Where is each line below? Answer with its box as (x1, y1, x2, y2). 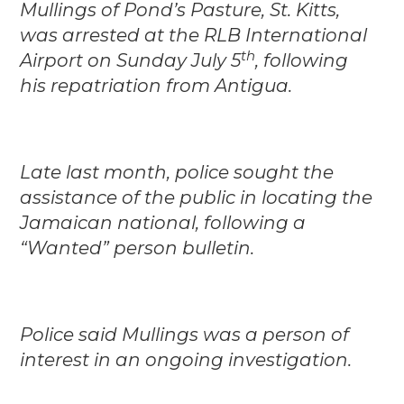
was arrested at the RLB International (20, 24, 368, 46)
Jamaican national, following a (20, 212, 307, 234)
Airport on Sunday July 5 (20, 50, 242, 71)
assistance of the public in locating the (20, 187, 373, 208)
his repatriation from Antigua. (20, 75, 293, 96)
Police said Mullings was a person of (20, 324, 350, 345)
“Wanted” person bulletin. (20, 237, 255, 259)
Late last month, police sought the (20, 161, 335, 183)
